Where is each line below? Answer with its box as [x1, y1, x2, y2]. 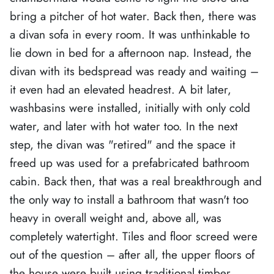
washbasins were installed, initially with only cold [10, 98, 250, 116]
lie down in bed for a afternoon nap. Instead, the [10, 43, 251, 61]
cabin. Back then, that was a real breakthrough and [10, 172, 262, 190]
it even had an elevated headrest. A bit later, [10, 80, 231, 98]
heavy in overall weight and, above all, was [10, 209, 221, 226]
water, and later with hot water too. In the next [10, 117, 238, 135]
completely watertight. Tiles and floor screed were [10, 227, 257, 245]
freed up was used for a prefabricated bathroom [10, 154, 250, 171]
